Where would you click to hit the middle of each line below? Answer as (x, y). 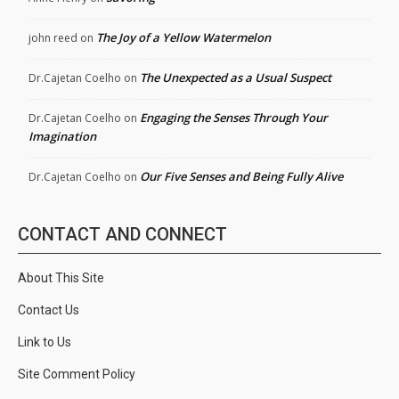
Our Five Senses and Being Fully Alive (241, 176)
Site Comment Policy (77, 374)
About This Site (61, 277)
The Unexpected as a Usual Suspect (236, 77)
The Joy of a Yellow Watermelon (183, 37)
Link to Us (45, 342)
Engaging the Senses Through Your (234, 117)
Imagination (62, 136)
